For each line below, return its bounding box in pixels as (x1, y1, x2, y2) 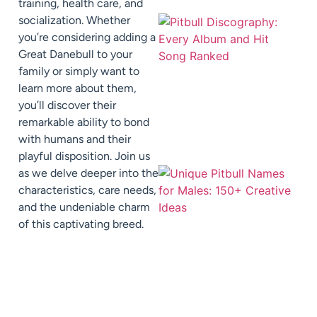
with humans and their (18, 132, 131, 146)
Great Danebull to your (18, 47, 132, 62)
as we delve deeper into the (18, 166, 158, 180)
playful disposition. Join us (18, 149, 150, 163)
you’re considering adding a (18, 30, 156, 45)
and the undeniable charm (18, 200, 150, 214)
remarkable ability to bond (18, 115, 149, 129)
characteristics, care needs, (18, 183, 156, 197)
